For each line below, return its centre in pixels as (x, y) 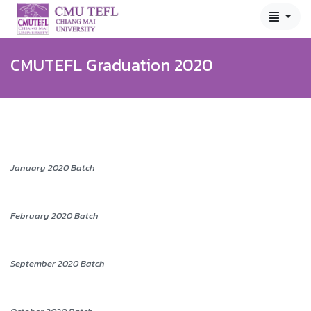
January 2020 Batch (53, 167)
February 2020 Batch (54, 215)
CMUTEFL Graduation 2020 (112, 65)
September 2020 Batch (58, 263)
